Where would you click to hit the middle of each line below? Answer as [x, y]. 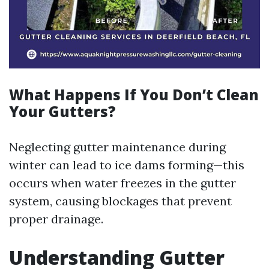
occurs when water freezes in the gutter [122, 183]
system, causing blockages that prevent [120, 201]
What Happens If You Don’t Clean [134, 95]
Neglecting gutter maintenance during [117, 147]
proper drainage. [56, 219]
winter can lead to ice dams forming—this [127, 165]
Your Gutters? [62, 111]
